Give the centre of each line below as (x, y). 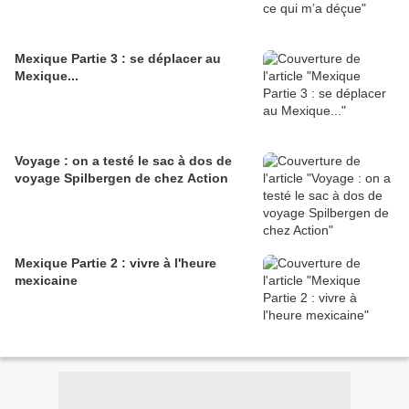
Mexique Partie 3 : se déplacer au (118, 59)
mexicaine (46, 281)
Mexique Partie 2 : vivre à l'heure (115, 263)
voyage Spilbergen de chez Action (121, 178)
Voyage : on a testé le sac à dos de (123, 161)
